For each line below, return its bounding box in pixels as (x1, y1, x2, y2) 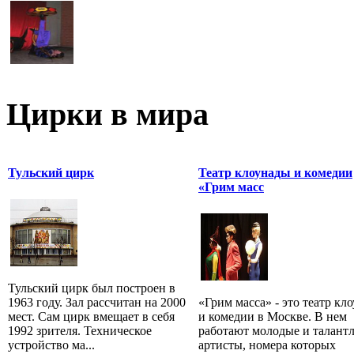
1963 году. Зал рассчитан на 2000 (8, 295, 186, 309)
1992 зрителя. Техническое (8, 323, 152, 337)
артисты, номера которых (198, 337, 336, 352)
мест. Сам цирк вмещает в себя (8, 309, 175, 323)
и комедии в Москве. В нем (198, 309, 347, 323)
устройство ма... (8, 337, 95, 352)
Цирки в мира (6, 96, 209, 132)
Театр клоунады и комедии (198, 165, 352, 179)
